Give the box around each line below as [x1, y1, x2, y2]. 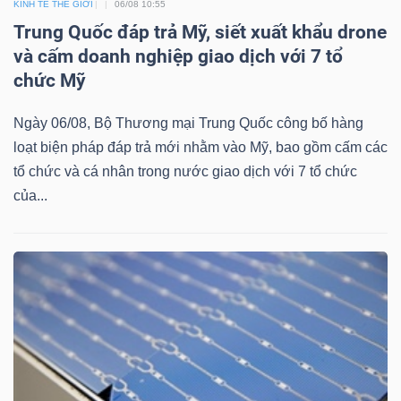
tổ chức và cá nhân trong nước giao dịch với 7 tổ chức [13, 164, 357, 180]
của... [13, 188, 47, 204]
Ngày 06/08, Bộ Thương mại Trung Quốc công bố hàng [13, 115, 363, 132]
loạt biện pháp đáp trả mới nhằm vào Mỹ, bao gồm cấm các [13, 140, 388, 156]
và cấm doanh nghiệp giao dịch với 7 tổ [13, 46, 343, 68]
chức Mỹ [13, 70, 86, 92]
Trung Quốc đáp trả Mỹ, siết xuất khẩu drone [13, 21, 387, 44]
